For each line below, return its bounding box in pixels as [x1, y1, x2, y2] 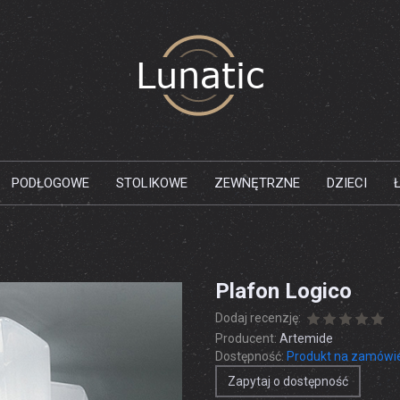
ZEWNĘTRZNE [214, 175, 300, 191]
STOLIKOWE [116, 175, 187, 191]
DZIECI [327, 175, 367, 191]
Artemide [279, 331, 333, 346]
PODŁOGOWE [12, 175, 89, 191]
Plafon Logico [215, 278, 352, 304]
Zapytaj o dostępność [228, 374, 348, 388]
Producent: [215, 331, 277, 346]
